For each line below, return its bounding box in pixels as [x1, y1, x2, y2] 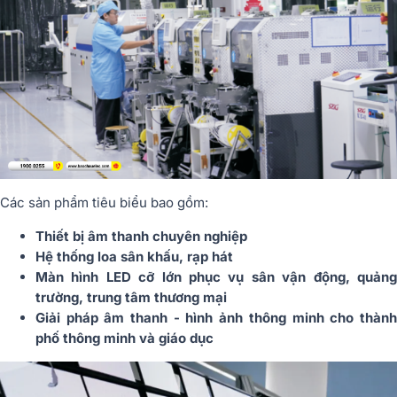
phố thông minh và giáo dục [35, 329, 214, 346]
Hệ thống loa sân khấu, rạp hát [35, 247, 233, 265]
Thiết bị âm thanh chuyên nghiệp [35, 227, 247, 245]
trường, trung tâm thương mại [35, 288, 227, 306]
